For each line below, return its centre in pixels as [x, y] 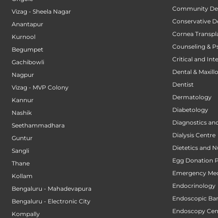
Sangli [20, 150]
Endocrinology [194, 185]
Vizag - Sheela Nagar [41, 11]
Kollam [22, 176]
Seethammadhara [38, 125]
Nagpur [23, 74]
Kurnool [24, 36]
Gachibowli [28, 62]
